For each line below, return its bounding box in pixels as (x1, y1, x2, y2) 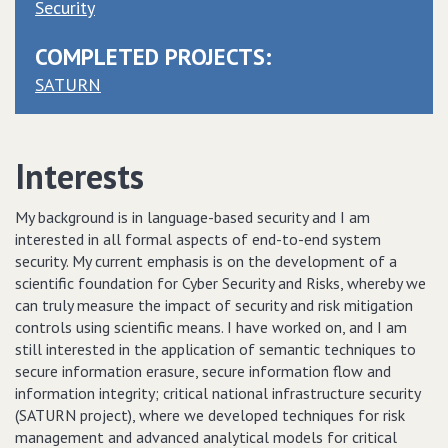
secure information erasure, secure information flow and (15, 361, 391, 381)
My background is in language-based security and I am (15, 207, 370, 227)
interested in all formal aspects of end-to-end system (15, 229, 381, 249)
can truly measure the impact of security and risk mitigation (15, 295, 413, 315)
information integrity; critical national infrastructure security (15, 383, 420, 403)
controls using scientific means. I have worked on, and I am (15, 317, 407, 337)
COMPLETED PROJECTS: (35, 42, 272, 71)
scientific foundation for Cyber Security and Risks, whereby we (15, 273, 426, 293)
